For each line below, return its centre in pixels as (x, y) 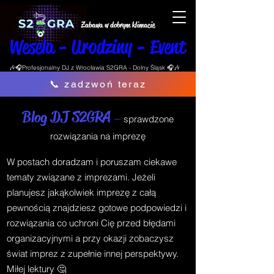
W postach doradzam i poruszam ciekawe (92, 162)
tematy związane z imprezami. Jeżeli (81, 177)
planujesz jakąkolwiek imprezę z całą (81, 192)
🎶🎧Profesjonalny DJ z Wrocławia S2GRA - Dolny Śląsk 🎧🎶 (94, 68)
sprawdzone (148, 119)
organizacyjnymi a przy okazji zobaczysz (90, 238)
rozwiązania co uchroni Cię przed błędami (91, 223)
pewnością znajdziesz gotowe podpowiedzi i (97, 208)
